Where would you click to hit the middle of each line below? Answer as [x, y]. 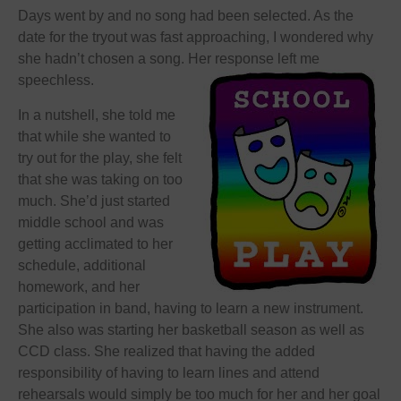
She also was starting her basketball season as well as [191, 329]
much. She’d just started [94, 200]
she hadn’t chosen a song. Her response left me [169, 59]
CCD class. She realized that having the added [166, 351]
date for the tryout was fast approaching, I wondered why [196, 38]
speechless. [56, 81]
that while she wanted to [94, 136]
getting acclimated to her [95, 243]
